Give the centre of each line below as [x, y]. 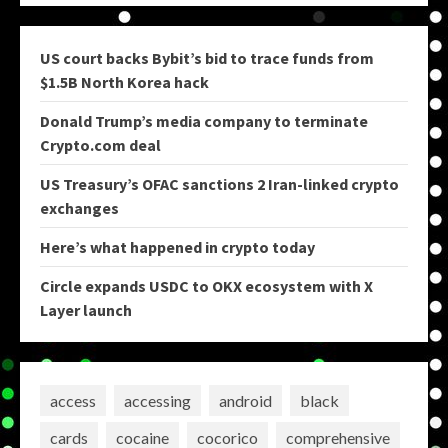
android [245, 400]
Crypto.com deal [100, 145]
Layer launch [86, 310]
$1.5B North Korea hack [124, 82]
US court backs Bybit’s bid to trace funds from [207, 58]
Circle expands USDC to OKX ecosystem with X [206, 286]
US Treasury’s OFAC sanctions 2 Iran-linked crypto [219, 184]
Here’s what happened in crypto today [177, 247]
